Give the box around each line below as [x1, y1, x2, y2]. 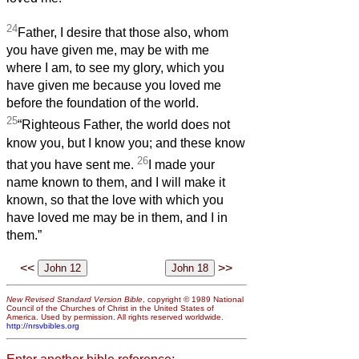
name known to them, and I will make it [6, 175, 225, 190]
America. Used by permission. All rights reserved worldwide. [6, 312, 224, 321]
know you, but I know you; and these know [6, 135, 245, 150]
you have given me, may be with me [6, 43, 209, 58]
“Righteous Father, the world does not [18, 118, 230, 132]
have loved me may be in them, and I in [6, 211, 228, 225]
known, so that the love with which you [6, 193, 224, 208]
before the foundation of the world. [6, 96, 199, 111]
